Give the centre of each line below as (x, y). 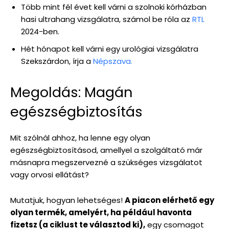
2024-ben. (41, 32)
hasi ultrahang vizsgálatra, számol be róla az (107, 19)
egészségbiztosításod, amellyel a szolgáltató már (106, 150)
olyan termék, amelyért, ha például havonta (101, 213)
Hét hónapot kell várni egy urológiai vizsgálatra (110, 49)
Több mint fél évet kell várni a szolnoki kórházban (114, 7)
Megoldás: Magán (71, 93)
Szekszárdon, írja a (57, 61)
